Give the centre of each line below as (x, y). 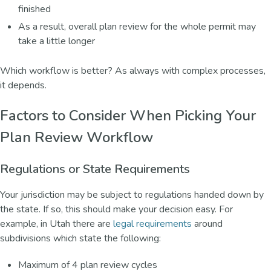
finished (34, 9)
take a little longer (57, 41)
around (207, 224)
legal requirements (152, 224)
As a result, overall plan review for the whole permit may (137, 26)
